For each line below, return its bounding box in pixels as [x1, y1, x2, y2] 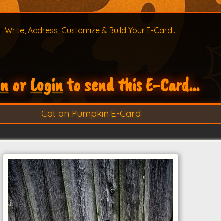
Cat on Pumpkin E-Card [41, 108, 141, 120]
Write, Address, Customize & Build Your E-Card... [5, 25, 177, 36]
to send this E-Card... [63, 74, 200, 97]
